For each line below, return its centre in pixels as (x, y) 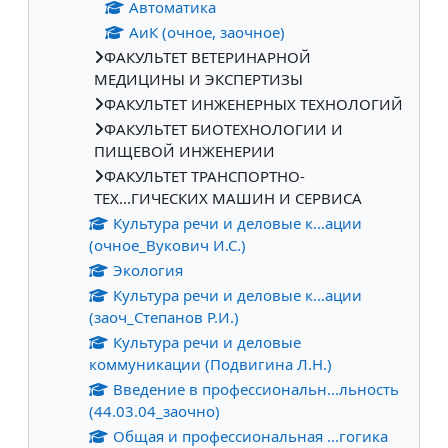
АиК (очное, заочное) (206, 31)
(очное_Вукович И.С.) (167, 244)
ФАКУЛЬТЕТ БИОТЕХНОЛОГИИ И (223, 128)
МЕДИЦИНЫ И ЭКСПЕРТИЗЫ (198, 78)
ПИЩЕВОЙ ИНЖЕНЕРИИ (184, 150)
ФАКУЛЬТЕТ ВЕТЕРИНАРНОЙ (207, 56)
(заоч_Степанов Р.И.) (164, 316)
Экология (147, 269)
